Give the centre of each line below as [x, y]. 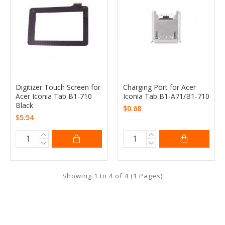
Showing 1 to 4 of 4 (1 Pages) [113, 176]
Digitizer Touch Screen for [58, 87]
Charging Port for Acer [159, 87]
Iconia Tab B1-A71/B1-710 [166, 96]
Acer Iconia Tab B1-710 [54, 96]
